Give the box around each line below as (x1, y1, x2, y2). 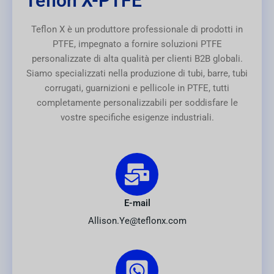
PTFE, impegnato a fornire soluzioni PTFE (52, 39, 222, 50)
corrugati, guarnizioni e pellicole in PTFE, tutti (45, 83, 229, 94)
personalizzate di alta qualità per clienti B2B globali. (31, 53, 243, 65)
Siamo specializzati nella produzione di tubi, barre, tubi (26, 68, 248, 80)
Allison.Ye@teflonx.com (87, 215, 187, 226)
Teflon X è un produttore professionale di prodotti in (31, 24, 243, 35)
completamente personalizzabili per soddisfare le (36, 97, 238, 109)
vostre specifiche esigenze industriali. (60, 112, 214, 124)
